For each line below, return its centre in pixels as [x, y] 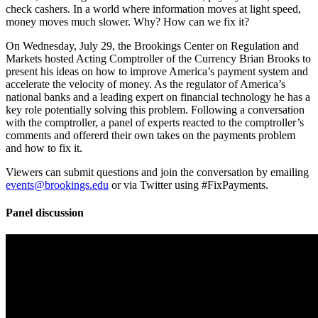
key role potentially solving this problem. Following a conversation [155, 109]
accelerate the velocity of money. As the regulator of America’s [146, 84]
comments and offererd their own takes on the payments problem [150, 135]
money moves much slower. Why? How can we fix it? [127, 21]
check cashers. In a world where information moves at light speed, [153, 9]
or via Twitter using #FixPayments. [188, 185]
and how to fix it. [44, 148]
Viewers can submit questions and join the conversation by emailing [157, 172]
